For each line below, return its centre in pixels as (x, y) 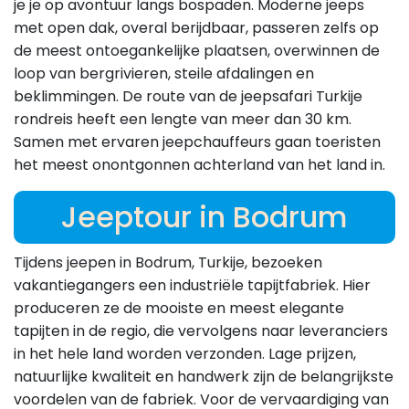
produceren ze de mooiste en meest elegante (179, 309)
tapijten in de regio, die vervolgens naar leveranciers (201, 331)
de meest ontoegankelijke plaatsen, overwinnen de (197, 51)
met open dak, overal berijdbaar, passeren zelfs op (196, 28)
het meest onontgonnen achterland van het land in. (199, 165)
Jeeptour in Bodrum (204, 217)
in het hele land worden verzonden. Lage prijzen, (185, 354)
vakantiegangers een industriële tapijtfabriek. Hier (192, 286)
